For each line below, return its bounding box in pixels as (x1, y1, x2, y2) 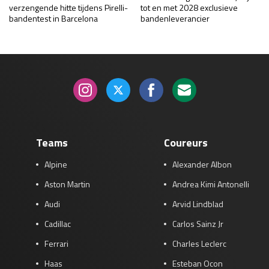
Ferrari (44, 237, 68, 250)
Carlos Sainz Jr (172, 217, 223, 230)
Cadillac (44, 217, 71, 230)
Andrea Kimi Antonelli (172, 177, 249, 190)
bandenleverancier (141, 11, 210, 25)
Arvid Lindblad (172, 197, 223, 210)
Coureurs (164, 134, 208, 151)
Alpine (44, 157, 67, 171)
